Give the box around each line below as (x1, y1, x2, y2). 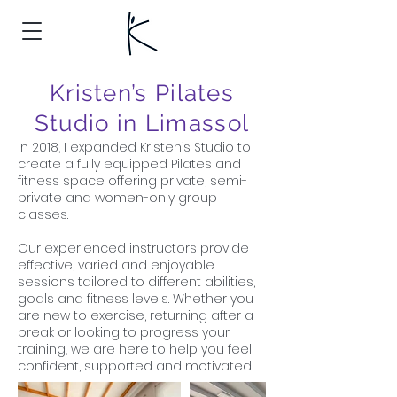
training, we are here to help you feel (18, 340, 252, 358)
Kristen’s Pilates (49, 80, 235, 106)
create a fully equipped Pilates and (18, 155, 241, 173)
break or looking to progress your (18, 323, 230, 341)
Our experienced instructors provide (18, 239, 249, 257)
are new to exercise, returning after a (18, 307, 253, 324)
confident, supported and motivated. (18, 357, 253, 375)
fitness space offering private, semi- (18, 172, 247, 190)
